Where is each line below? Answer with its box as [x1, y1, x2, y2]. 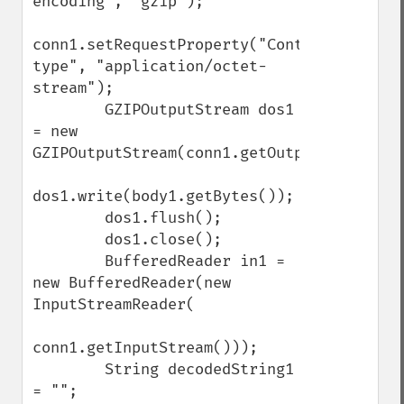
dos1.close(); [32, 230, 105, 249]
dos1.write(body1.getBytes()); [32, 187, 294, 206]
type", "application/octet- [32, 57, 267, 76]
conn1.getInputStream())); [32, 338, 258, 357]
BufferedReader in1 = [32, 252, 105, 271]
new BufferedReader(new [32, 273, 231, 292]
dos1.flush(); [32, 208, 105, 227]
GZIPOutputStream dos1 [32, 100, 105, 119]
